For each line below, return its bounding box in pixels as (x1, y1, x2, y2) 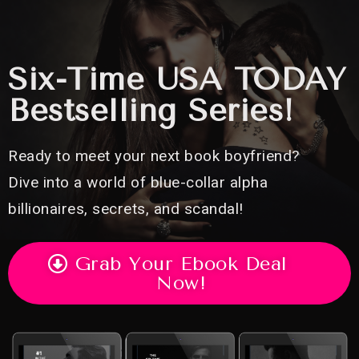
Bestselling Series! (8, 92, 294, 129)
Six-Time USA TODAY (8, 61, 346, 98)
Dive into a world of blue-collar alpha (8, 173, 268, 192)
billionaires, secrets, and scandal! (8, 200, 244, 218)
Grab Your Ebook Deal (75, 252, 288, 275)
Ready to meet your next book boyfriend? (8, 147, 300, 165)
